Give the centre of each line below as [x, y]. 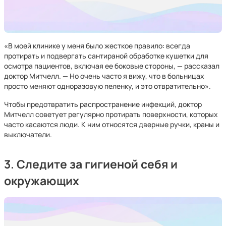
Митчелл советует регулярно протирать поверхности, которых [111, 114]
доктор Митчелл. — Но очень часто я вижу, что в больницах [104, 76]
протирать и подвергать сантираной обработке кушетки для [106, 56]
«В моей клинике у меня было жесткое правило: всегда [97, 46]
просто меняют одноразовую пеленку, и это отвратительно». [107, 86]
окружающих [42, 181]
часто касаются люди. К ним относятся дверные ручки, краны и [112, 124]
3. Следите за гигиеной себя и [91, 164]
